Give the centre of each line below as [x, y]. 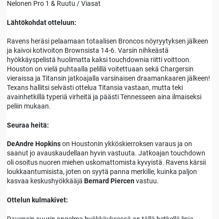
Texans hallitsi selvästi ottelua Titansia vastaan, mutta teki [95, 88]
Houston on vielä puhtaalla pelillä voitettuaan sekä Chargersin [100, 69]
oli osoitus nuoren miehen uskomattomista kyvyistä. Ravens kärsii [106, 163]
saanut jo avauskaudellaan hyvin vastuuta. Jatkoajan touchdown [106, 153]
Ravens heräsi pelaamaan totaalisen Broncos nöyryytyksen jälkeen [108, 41]
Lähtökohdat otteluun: [42, 22]
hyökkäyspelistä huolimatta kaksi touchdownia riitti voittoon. [99, 60]
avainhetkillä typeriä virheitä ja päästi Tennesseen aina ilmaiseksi [104, 97]
